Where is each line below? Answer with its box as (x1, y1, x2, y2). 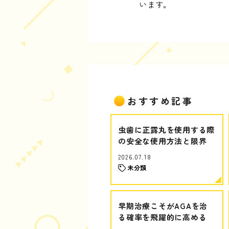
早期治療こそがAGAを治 (118, 200, 208, 211)
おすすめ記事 (127, 94, 194, 107)
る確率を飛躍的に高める (118, 212, 207, 222)
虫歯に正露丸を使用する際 (118, 124, 215, 135)
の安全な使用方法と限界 (118, 135, 207, 146)
